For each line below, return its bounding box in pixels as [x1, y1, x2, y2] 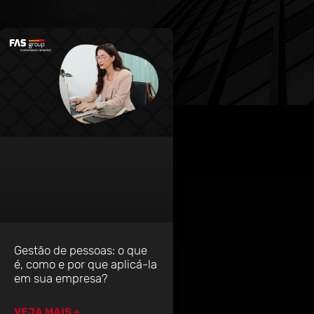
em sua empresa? [14, 271, 108, 285]
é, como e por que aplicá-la [14, 257, 157, 271]
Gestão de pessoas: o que [14, 243, 147, 257]
